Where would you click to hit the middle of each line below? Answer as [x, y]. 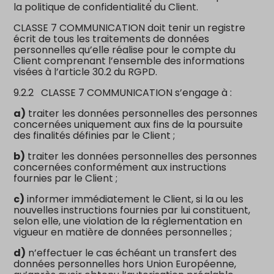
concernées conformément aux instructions [120, 167]
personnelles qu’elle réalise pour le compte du [125, 50]
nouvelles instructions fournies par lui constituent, [132, 210]
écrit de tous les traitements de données [112, 39]
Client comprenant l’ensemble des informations [129, 61]
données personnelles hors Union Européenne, [125, 264]
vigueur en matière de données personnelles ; [123, 232]
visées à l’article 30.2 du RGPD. [86, 72]
